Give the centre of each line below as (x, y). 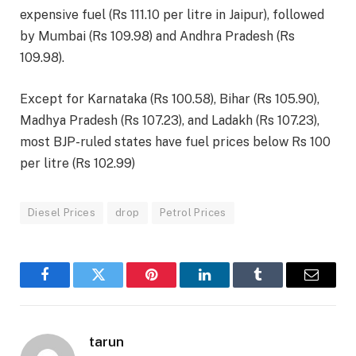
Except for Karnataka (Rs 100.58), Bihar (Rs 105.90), (170, 99)
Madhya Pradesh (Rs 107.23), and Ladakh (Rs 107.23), (170, 120)
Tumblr (278, 286)
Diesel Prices (62, 212)
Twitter (118, 286)
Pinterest (175, 286)
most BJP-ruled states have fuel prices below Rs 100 (175, 141)
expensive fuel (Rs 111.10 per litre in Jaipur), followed (172, 15)
